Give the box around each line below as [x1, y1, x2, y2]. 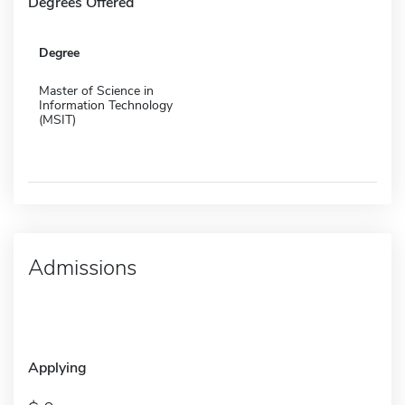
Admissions [28, 252, 137, 282]
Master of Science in [39, 81, 154, 99]
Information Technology [39, 96, 173, 114]
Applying [28, 357, 87, 378]
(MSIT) [39, 110, 76, 128]
